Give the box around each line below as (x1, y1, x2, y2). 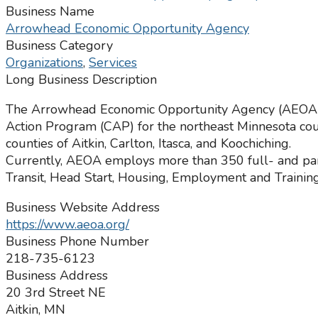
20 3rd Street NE (6, 284, 106, 302)
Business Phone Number (6, 233, 149, 251)
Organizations (6, 54, 83, 72)
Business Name (6, 3, 94, 21)
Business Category (6, 37, 113, 55)
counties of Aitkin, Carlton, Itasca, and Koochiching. (6, 135, 291, 153)
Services (89, 54, 137, 72)
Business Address (6, 267, 108, 285)
